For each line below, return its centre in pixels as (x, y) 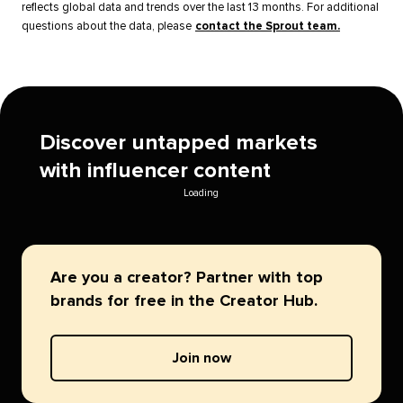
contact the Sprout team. (267, 26)
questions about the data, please (106, 26)
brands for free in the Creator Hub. (184, 301)
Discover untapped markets (178, 143)
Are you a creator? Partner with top (186, 278)
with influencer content (155, 170)
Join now (201, 358)
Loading (201, 193)
